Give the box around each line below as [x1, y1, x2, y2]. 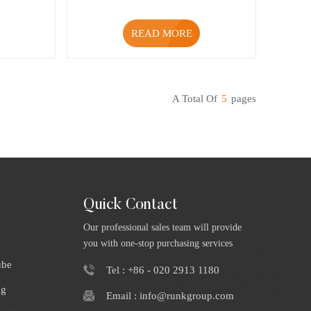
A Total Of [172, 92, 217, 104]
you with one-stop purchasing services [83, 237, 233, 249]
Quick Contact [83, 197, 178, 213]
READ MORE [131, 28, 192, 40]
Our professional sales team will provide [83, 221, 242, 233]
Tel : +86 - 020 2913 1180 [106, 264, 219, 276]
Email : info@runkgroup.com [106, 289, 234, 301]
